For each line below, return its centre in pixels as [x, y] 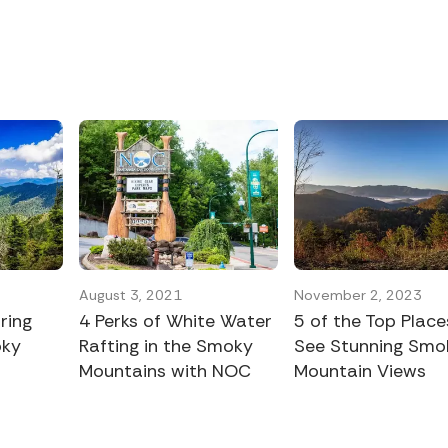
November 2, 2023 [358, 294]
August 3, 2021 [131, 294]
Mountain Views [360, 370]
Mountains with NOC [165, 370]
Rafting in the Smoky [166, 345]
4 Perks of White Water [176, 320]
